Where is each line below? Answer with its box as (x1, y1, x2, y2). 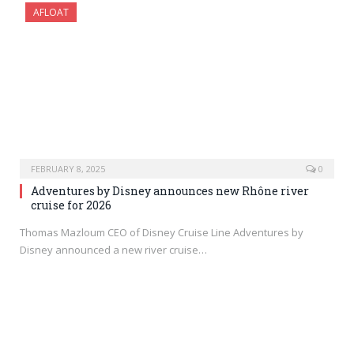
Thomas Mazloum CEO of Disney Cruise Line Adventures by (20, 224, 303, 239)
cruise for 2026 (31, 197, 111, 213)
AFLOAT (33, 6, 69, 20)
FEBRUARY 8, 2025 (31, 162, 105, 175)
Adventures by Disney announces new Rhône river (31, 183, 309, 198)
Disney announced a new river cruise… (20, 242, 207, 257)
